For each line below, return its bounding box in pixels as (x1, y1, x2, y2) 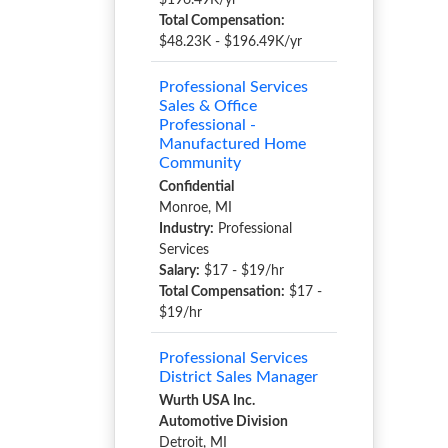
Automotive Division (159, 415, 288, 429)
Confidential (159, 180, 234, 194)
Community (159, 155, 241, 171)
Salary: (159, 264, 200, 278)
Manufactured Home (159, 136, 306, 152)
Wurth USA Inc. (159, 394, 255, 408)
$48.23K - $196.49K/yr (159, 35, 302, 49)
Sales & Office (159, 98, 257, 114)
